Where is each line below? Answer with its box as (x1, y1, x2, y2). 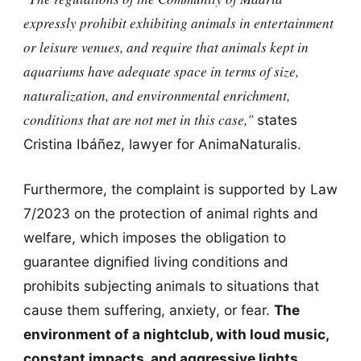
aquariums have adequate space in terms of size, (23, 62, 299, 81)
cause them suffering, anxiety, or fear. (23, 301, 274, 318)
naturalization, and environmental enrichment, (23, 86, 290, 106)
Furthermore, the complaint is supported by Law (23, 180, 338, 197)
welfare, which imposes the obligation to (23, 228, 286, 246)
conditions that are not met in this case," (23, 110, 253, 130)
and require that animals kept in (122, 38, 309, 57)
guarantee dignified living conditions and (23, 252, 288, 270)
